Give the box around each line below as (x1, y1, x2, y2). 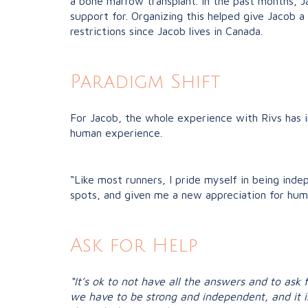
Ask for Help (70, 236, 197, 256)
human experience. (70, 126, 162, 140)
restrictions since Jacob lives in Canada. (70, 25, 266, 38)
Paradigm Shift (70, 72, 221, 93)
